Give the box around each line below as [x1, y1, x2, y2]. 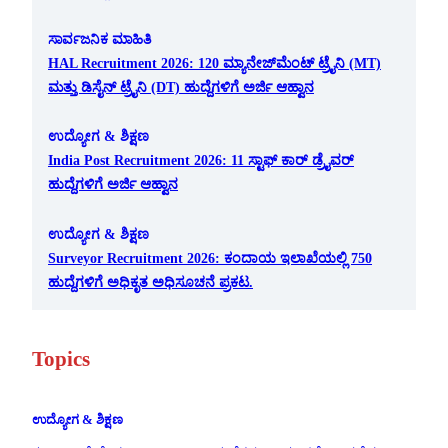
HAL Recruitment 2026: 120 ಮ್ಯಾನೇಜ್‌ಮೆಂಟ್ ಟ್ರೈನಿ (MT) [48, 54, 381, 71]
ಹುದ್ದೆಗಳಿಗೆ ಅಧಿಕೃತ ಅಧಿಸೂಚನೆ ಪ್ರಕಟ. [48, 274, 253, 291]
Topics [32, 346, 90, 371]
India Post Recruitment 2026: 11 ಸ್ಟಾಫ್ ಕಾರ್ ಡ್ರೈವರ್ [48, 152, 354, 169]
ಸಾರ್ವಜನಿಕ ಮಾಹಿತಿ [48, 30, 152, 47]
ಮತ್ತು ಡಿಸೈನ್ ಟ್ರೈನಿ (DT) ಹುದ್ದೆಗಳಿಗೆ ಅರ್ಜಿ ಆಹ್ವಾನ [48, 78, 314, 95]
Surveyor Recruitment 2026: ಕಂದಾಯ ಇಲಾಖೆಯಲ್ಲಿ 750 [48, 250, 372, 267]
